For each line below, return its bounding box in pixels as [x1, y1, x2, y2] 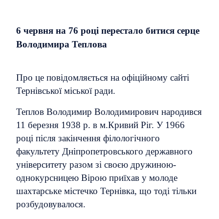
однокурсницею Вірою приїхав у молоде [16, 173, 177, 183]
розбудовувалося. [16, 199, 86, 209]
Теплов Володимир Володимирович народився [16, 107, 202, 117]
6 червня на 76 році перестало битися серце [16, 25, 199, 36]
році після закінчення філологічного [16, 133, 160, 143]
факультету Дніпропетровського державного [16, 146, 193, 156]
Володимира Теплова [16, 39, 107, 49]
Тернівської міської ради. [16, 86, 115, 96]
